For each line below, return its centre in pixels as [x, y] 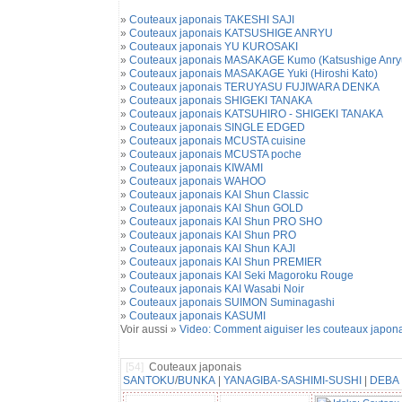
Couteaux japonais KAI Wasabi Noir [216, 289]
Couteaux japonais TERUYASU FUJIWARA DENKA [254, 87]
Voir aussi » [149, 329]
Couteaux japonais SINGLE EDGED [217, 127]
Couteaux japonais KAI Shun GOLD [216, 208]
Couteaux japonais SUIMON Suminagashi [232, 302]
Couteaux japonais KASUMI [197, 316]
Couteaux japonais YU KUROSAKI [213, 47]
